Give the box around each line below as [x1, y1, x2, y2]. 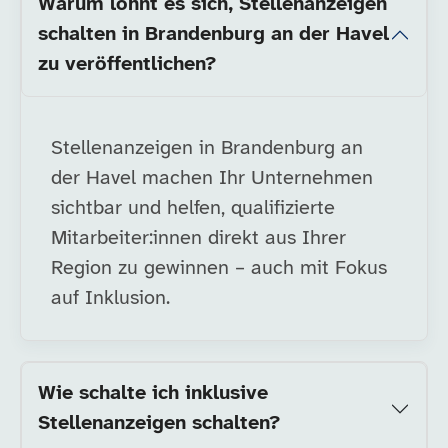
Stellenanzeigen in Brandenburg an [51, 138, 363, 159]
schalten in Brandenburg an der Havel [38, 24, 389, 45]
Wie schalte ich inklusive [38, 383, 268, 404]
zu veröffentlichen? [38, 54, 216, 75]
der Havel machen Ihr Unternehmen [51, 168, 373, 189]
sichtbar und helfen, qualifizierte [51, 198, 335, 219]
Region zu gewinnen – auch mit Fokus [51, 258, 387, 279]
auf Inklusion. [51, 288, 170, 309]
